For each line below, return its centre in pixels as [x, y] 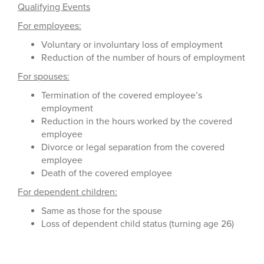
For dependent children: [67, 192]
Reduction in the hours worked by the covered [137, 121]
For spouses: [44, 77]
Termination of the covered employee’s [122, 95]
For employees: [49, 26]
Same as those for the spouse [102, 211]
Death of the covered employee [107, 173]
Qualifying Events [54, 7]
